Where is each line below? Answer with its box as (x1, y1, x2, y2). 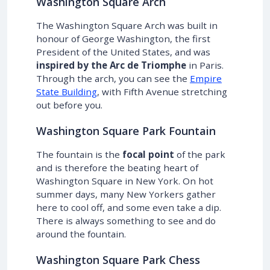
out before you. (36, 99, 102, 111)
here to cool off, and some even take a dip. (36, 201, 221, 214)
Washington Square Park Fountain (36, 124, 216, 139)
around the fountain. (36, 228, 126, 240)
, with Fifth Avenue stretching (97, 86, 227, 98)
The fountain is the (36, 148, 122, 161)
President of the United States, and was (36, 46, 210, 58)
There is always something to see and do (36, 215, 216, 227)
